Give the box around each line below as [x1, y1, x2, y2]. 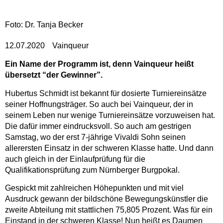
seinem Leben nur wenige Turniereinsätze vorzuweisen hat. [5, 111, 215, 119]
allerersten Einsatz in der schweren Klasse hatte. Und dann [5, 143, 214, 152]
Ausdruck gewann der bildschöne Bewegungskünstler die [5, 195, 208, 204]
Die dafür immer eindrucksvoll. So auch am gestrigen [5, 121, 191, 130]
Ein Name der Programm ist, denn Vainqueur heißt [5, 60, 194, 69]
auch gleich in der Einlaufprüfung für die [5, 154, 145, 163]
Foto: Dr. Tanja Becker [5, 20, 83, 29]
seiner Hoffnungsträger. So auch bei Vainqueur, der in [5, 100, 193, 109]
